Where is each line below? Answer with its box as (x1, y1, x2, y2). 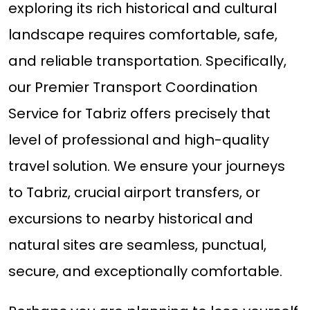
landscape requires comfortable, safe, (8, 25, 277, 45)
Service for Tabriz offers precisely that (8, 104, 271, 124)
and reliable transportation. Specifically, (8, 51, 286, 71)
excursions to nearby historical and (8, 209, 253, 229)
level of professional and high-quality (8, 130, 269, 150)
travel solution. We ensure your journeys (8, 156, 285, 176)
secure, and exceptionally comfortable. (8, 262, 282, 282)
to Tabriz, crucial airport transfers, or (8, 183, 260, 203)
